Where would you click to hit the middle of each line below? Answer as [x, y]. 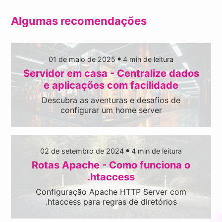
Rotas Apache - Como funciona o [111, 165]
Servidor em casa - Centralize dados [111, 73]
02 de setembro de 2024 [82, 151]
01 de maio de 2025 [82, 59]
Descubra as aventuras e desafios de [111, 100]
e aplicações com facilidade [111, 85]
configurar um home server [111, 110]
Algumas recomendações [79, 21]
